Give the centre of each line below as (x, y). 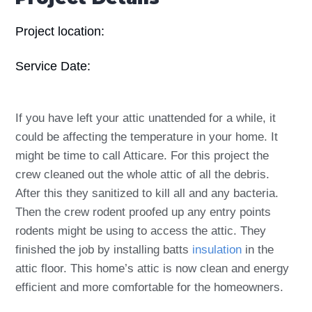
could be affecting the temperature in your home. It (147, 137)
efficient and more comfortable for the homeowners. (149, 287)
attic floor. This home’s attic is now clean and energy (152, 268)
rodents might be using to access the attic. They (141, 231)
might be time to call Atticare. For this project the (142, 156)
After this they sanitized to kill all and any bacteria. (147, 193)
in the (258, 250)
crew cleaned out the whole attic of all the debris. (142, 174)
